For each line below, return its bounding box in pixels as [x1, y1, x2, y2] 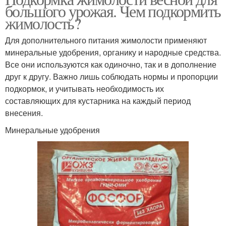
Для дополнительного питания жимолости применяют [5, 34, 207, 46]
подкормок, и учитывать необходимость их [5, 83, 164, 95]
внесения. [5, 107, 43, 119]
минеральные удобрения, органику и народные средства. [5, 46, 221, 59]
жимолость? [5, 12, 80, 34]
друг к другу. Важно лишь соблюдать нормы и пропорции [5, 71, 218, 83]
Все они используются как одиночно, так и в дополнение [5, 59, 216, 71]
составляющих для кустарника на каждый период [5, 95, 191, 107]
